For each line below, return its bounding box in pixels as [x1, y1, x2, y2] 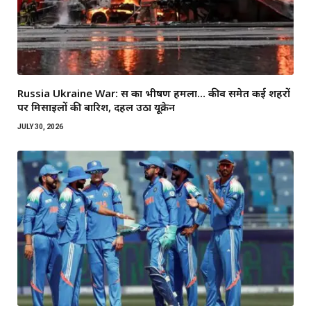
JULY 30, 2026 [17, 122, 63, 131]
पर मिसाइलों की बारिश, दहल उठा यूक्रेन [17, 99, 175, 114]
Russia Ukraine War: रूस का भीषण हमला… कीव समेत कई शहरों [17, 85, 290, 100]
